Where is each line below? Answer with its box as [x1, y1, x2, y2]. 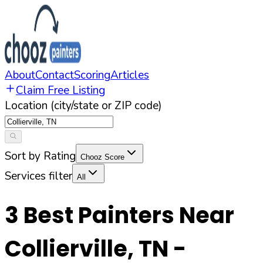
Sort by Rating [5, 149, 76, 164]
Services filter [5, 168, 72, 184]
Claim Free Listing [16, 83, 105, 98]
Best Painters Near [19, 200, 234, 231]
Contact [35, 68, 74, 83]
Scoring [74, 68, 110, 83]
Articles [110, 68, 149, 83]
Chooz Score [80, 153, 124, 161]
